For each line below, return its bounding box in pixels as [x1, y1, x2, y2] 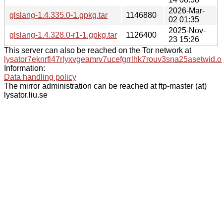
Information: [4, 63, 45, 72]
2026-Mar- [168, 6, 205, 15]
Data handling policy [4, 72, 76, 81]
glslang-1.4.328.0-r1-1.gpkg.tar [9, 30, 117, 39]
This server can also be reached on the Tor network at [4, 46, 191, 55]
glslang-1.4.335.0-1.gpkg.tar [9, 10, 108, 19]
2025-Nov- [168, 26, 206, 35]
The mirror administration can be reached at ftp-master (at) [4, 81, 207, 90]
